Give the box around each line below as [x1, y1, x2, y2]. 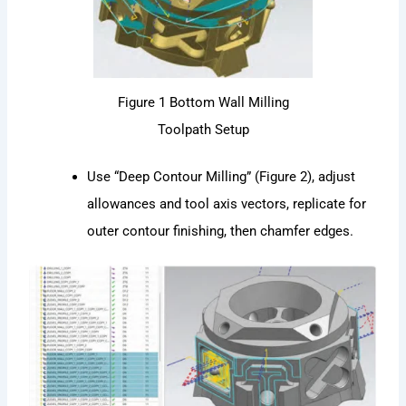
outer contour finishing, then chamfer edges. [87, 223, 354, 240]
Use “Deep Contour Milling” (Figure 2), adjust [87, 169, 356, 186]
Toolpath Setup [157, 121, 249, 139]
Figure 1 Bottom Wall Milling [117, 94, 289, 111]
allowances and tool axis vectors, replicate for [87, 196, 367, 213]
